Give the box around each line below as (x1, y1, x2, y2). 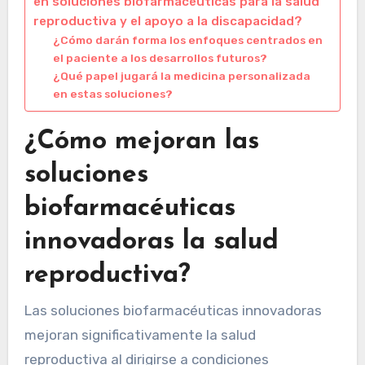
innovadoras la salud (24, 229, 279, 256)
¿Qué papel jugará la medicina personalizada (52, 69, 310, 83)
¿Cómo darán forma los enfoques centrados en (52, 33, 323, 47)
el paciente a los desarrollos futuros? (52, 51, 267, 65)
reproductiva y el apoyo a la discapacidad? (33, 14, 302, 29)
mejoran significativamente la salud (24, 326, 256, 343)
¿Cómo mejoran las (24, 129, 259, 156)
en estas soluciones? (52, 87, 173, 101)
